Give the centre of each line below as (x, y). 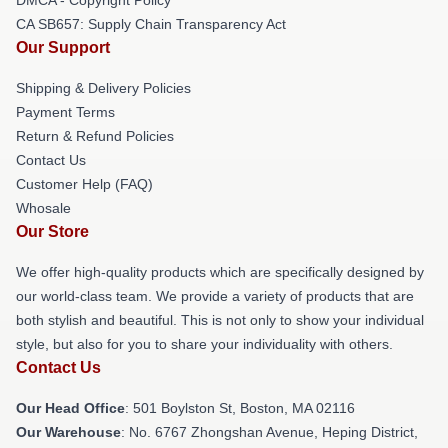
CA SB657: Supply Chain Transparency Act (151, 23)
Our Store (52, 231)
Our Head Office (70, 407)
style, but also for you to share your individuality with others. (204, 343)
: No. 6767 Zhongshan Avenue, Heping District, (269, 431)
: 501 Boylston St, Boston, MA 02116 (240, 407)
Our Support (63, 47)
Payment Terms (65, 111)
